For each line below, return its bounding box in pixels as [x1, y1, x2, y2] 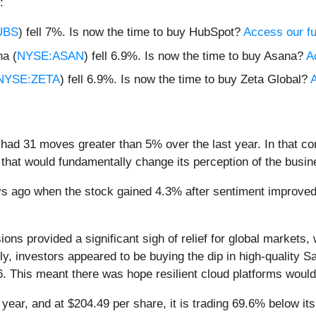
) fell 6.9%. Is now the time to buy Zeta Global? [60, 73, 310, 87]
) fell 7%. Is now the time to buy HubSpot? [18, 25, 243, 39]
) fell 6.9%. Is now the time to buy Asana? [84, 49, 306, 63]
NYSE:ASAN [17, 49, 84, 63]
